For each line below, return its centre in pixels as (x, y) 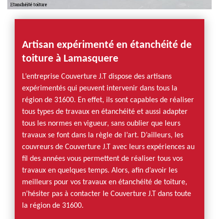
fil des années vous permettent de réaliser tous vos (102, 159)
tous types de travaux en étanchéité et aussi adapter (105, 112)
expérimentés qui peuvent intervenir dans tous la (100, 88)
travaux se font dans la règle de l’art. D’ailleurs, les (103, 135)
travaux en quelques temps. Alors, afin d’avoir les (100, 171)
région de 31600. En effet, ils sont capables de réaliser (108, 100)
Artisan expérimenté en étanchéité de (107, 45)
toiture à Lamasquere (70, 59)
